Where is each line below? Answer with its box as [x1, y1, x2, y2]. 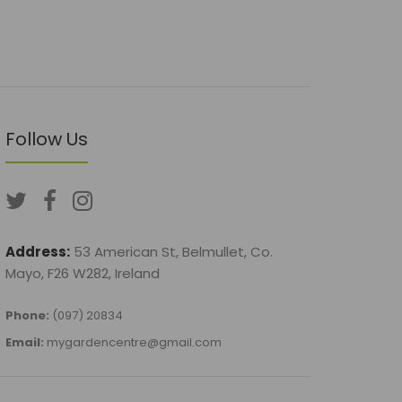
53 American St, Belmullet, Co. [74, 242, 273, 261]
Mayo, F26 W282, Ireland [5, 264, 160, 283]
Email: [5, 334, 44, 351]
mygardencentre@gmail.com [47, 334, 222, 351]
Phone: [5, 307, 49, 324]
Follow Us [5, 127, 88, 152]
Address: [5, 242, 70, 261]
